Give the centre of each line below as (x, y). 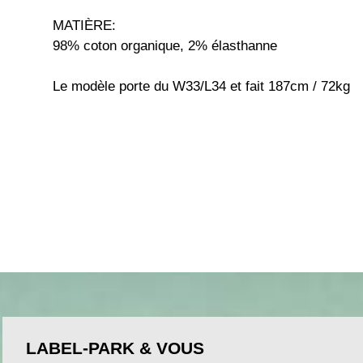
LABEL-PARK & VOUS (115, 348)
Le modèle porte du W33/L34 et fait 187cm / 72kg (201, 86)
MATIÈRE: (84, 25)
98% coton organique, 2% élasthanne (165, 45)
